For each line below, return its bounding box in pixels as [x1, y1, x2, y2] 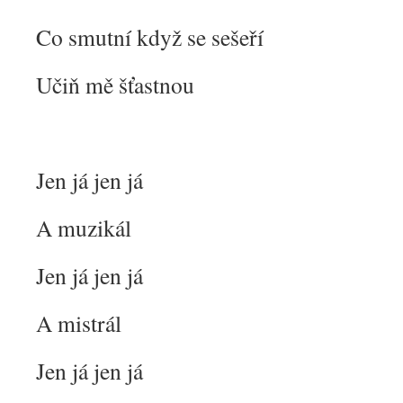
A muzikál [36, 212, 131, 243]
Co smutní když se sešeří [36, 22, 264, 52]
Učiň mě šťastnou [36, 69, 194, 100]
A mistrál [36, 308, 121, 338]
